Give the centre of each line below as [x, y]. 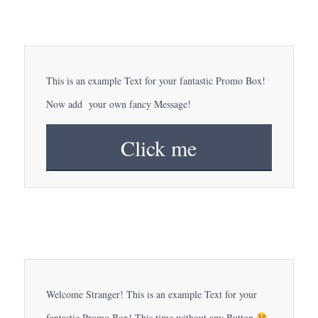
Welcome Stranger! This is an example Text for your [151, 294]
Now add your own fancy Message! [118, 104]
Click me [159, 147]
